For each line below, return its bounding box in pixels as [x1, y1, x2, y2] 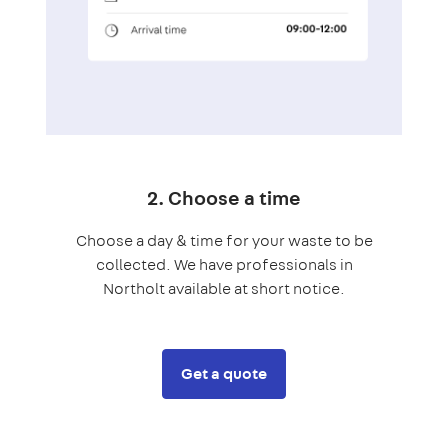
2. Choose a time [147, 183, 301, 211]
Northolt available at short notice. [103, 277, 345, 299]
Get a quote [181, 362, 267, 384]
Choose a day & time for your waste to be [75, 229, 373, 251]
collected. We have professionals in [95, 253, 353, 275]
